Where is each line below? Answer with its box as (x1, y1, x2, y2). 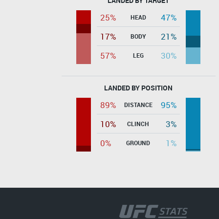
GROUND (126, 138, 150, 147)
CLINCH (127, 119, 149, 128)
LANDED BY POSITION (104, 83, 173, 92)
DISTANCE (124, 100, 153, 109)
